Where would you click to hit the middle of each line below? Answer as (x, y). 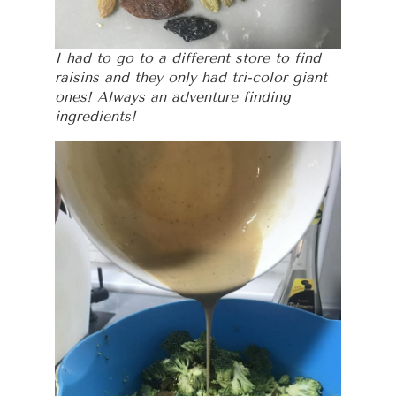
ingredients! (96, 116)
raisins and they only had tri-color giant (191, 77)
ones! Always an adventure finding (173, 96)
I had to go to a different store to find (188, 57)
